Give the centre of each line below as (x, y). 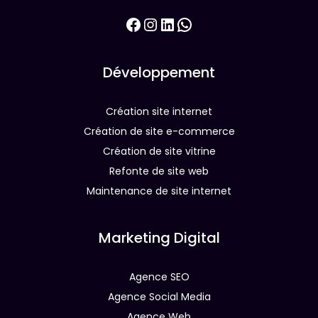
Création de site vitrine (159, 151)
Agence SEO (159, 277)
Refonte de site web (159, 171)
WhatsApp (219, 23)
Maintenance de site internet (159, 191)
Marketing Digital (159, 238)
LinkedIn (193, 23)
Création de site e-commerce (159, 131)
